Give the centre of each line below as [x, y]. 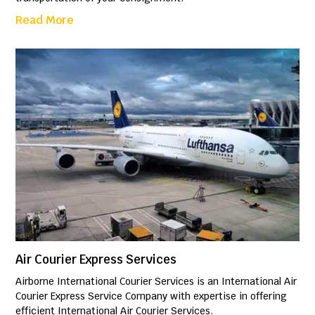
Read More [45, 20]
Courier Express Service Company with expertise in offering [152, 296]
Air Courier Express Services [96, 260]
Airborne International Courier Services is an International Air [156, 282]
